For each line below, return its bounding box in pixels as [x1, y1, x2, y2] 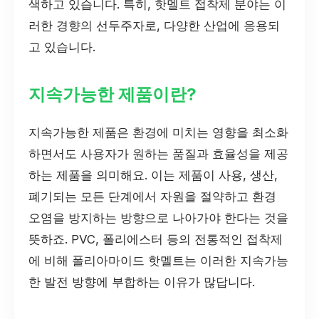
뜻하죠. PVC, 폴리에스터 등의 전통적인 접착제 [28, 231, 283, 246]
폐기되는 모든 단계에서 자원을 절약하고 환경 [28, 189, 276, 204]
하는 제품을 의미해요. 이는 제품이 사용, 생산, [28, 167, 278, 182]
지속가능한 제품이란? [28, 84, 197, 105]
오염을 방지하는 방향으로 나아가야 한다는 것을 [28, 210, 288, 225]
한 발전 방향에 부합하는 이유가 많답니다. [28, 274, 255, 289]
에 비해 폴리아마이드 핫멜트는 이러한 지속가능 [28, 253, 288, 268]
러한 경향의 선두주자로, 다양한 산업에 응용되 [28, 19, 280, 33]
